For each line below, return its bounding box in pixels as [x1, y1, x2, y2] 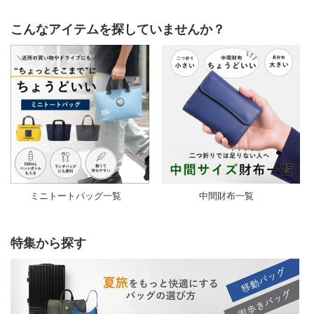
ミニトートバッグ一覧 [29, 189, 121, 201]
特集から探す [11, 235, 86, 250]
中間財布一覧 [198, 189, 254, 201]
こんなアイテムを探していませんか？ [11, 21, 225, 36]
